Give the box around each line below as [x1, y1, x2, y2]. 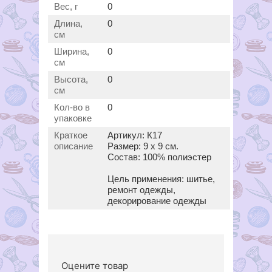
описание [54, 141, 93, 152]
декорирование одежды [107, 195, 206, 206]
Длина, [54, 18, 83, 29]
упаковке [54, 113, 92, 124]
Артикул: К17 [107, 130, 162, 141]
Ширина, [54, 46, 89, 57]
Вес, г [54, 1, 78, 12]
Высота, [54, 74, 88, 85]
